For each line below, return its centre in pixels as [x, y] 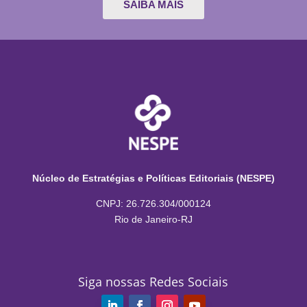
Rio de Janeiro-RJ [153, 219]
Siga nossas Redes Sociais [153, 281]
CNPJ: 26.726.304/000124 [153, 203]
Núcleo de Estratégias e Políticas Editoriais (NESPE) [153, 178]
